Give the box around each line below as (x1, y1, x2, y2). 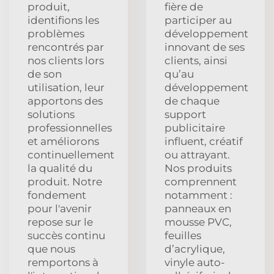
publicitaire (165, 121, 225, 134)
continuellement (28, 148, 114, 161)
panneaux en (165, 202, 231, 215)
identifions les (28, 13, 99, 26)
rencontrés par (28, 40, 104, 53)
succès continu (28, 229, 105, 242)
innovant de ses (165, 40, 245, 53)
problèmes (28, 27, 84, 40)
